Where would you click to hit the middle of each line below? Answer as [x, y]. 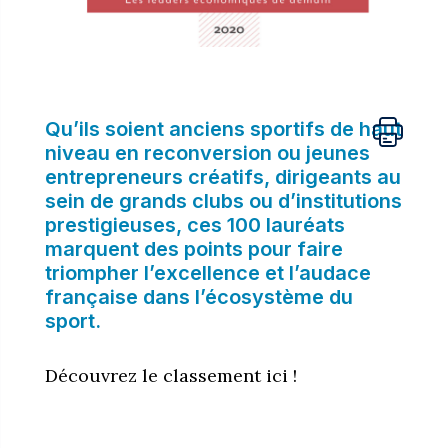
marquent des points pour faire [193, 248]
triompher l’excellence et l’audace [207, 272]
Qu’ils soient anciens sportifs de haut [223, 128]
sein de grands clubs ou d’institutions [223, 200]
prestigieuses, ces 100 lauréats [194, 224]
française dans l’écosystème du [198, 296]
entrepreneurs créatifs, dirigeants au [222, 176]
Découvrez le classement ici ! [170, 375]
